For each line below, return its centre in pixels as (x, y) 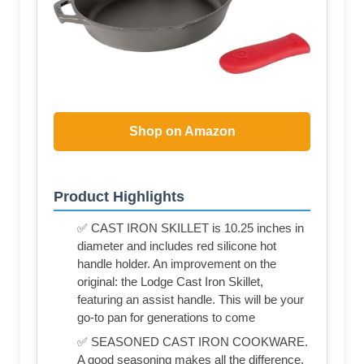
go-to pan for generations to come (166, 318)
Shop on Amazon (182, 131)
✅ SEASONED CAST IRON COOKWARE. (193, 342)
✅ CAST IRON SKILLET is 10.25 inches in (191, 228)
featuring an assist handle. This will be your (191, 300)
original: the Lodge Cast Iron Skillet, (170, 282)
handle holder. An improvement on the (177, 264)
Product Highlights (119, 197)
